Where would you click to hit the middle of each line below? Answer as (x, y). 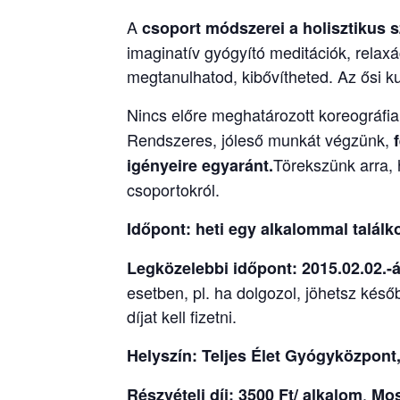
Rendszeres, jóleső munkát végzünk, (260, 139)
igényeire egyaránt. (200, 165)
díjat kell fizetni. (182, 316)
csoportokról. (173, 189)
